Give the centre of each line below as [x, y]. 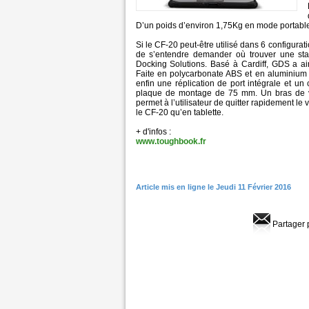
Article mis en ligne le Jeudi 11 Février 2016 [213, 187]
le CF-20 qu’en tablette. [179, 113]
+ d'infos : [153, 132]
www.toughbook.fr [171, 142]
